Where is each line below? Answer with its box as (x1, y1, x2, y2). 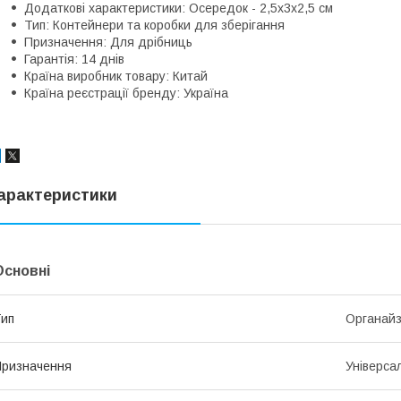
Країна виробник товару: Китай (24, 68, 208, 83)
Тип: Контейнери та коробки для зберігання (24, 17, 285, 32)
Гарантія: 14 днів (24, 51, 124, 66)
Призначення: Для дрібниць (24, 34, 192, 49)
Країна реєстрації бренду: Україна (24, 85, 228, 100)
